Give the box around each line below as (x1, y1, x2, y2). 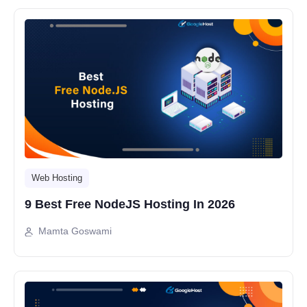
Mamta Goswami (38, 225, 112, 237)
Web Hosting (32, 173, 82, 184)
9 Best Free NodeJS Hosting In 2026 (25, 197, 235, 212)
